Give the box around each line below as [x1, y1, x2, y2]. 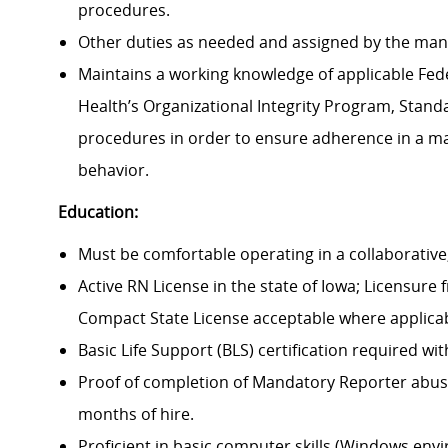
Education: [58, 201, 138, 224]
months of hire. [78, 403, 194, 426]
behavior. [78, 159, 149, 182]
